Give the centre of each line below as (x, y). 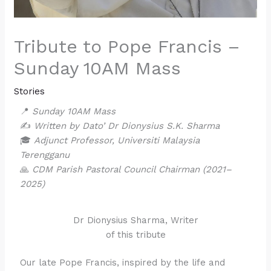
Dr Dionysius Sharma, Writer (135, 220)
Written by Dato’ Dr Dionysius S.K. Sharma (127, 126)
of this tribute (135, 234)
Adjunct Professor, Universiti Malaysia (117, 140)
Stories (30, 91)
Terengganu (45, 155)
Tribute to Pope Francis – (127, 46)
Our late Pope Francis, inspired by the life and (123, 263)
